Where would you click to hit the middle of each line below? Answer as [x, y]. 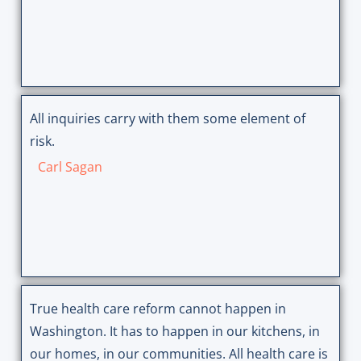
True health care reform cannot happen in [158, 309]
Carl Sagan [70, 167]
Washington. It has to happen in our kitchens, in [174, 332]
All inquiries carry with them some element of [167, 119]
